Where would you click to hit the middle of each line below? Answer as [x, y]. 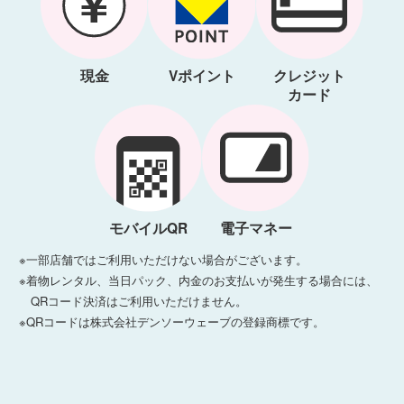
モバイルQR [148, 228]
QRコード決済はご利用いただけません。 [139, 300]
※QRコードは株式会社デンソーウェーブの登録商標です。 [171, 321]
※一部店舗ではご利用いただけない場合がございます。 [163, 259]
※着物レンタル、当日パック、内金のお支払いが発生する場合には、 [198, 280]
